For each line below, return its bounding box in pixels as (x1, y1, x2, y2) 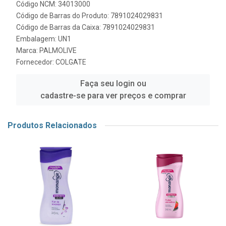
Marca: (16, 46, 39, 54)
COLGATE (55, 58, 86, 66)
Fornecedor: (16, 58, 55, 66)
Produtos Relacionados (8, 121, 97, 130)
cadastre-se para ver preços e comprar (40, 91, 186, 100)
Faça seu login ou (80, 79, 146, 88)
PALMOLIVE (39, 46, 77, 54)
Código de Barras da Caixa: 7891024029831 (16, 23, 155, 31)
